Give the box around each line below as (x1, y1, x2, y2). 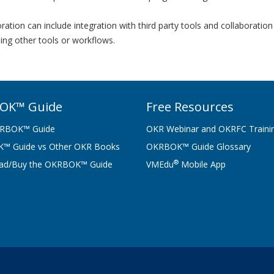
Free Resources (146, 98, 234, 115)
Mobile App (179, 158, 226, 170)
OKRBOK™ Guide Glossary (146, 141, 251, 152)
